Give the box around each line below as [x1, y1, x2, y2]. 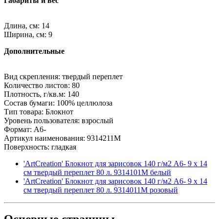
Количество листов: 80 [4, 81, 80, 89]
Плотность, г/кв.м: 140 [4, 89, 79, 98]
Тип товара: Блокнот [4, 107, 73, 116]
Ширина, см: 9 [4, 30, 52, 39]
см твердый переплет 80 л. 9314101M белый [23, 168, 171, 176]
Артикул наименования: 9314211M [4, 133, 121, 142]
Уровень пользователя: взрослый [4, 116, 113, 125]
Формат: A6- [4, 125, 46, 133]
